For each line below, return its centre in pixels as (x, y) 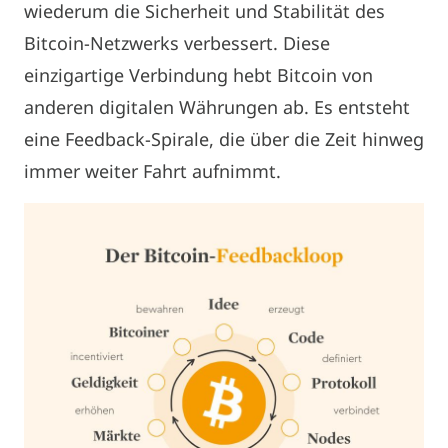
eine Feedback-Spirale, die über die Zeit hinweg (224, 138)
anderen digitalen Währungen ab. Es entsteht (217, 106)
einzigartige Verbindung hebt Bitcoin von (198, 74)
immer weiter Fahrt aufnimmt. (152, 170)
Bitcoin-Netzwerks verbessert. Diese (177, 42)
